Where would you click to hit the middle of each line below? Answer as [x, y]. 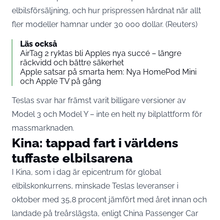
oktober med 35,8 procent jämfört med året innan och [109, 200]
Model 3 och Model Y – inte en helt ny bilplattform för [107, 114]
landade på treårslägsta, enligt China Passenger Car [105, 214]
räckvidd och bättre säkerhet [72, 63]
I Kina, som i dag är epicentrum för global [86, 172]
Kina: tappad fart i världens [95, 143]
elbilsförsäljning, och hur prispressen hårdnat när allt [106, 11]
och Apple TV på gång [61, 82]
